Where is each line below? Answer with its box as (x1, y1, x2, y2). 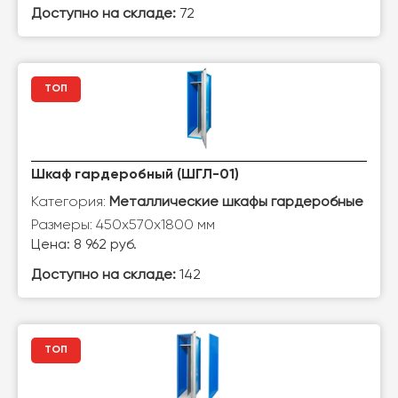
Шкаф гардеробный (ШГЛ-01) (31, 168, 239, 182)
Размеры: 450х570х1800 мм (31, 216, 215, 233)
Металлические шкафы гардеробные (109, 195, 363, 210)
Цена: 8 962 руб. (31, 238, 137, 252)
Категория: (31, 193, 109, 210)
